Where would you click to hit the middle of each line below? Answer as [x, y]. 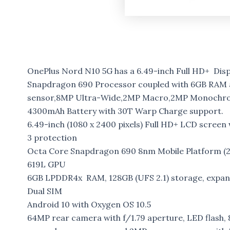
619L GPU [46, 164]
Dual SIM [44, 191]
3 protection [52, 137]
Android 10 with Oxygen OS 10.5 [89, 204]
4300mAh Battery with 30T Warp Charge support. [125, 111]
